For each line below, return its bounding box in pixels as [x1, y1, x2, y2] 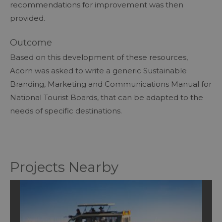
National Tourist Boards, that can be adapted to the [10, 92, 203, 102]
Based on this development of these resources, [10, 52, 188, 62]
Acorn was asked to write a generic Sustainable [10, 65, 187, 75]
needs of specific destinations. [10, 106, 122, 115]
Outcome [10, 37, 55, 48]
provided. [10, 13, 45, 23]
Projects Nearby [10, 158, 118, 175]
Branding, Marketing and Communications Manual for [10, 79, 212, 89]
